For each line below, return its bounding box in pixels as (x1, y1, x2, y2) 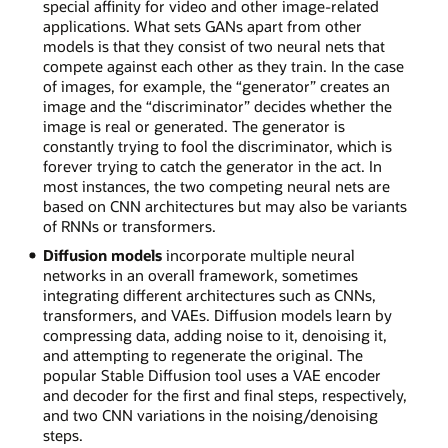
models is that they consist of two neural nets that (42, 36, 385, 57)
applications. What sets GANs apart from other (42, 16, 362, 37)
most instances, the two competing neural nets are (42, 176, 390, 197)
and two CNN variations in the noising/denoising (42, 405, 378, 426)
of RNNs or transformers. (42, 216, 216, 237)
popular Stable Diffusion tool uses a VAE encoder (42, 365, 381, 386)
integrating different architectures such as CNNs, (42, 285, 376, 306)
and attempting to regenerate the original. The (42, 345, 363, 366)
